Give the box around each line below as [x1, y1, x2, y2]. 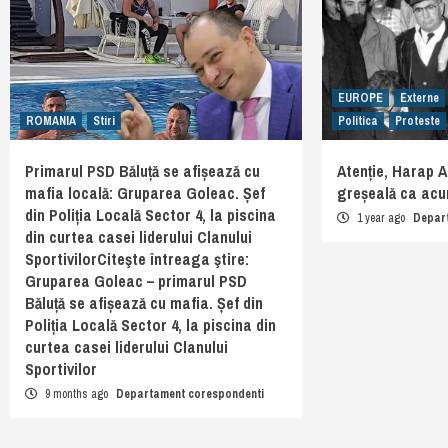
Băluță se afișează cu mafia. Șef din [25, 292, 263, 315]
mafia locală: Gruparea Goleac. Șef [25, 182, 265, 205]
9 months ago [42, 386, 111, 403]
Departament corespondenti [116, 386, 264, 403]
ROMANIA [26, 113, 76, 130]
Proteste [395, 113, 441, 130]
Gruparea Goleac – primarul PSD [25, 270, 247, 293]
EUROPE [338, 90, 384, 107]
